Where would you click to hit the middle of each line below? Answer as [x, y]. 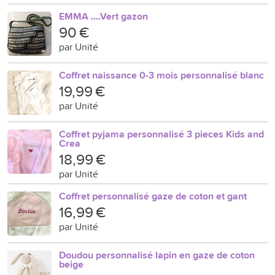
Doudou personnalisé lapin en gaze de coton [157, 255]
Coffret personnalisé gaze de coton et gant [153, 196]
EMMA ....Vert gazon [103, 16]
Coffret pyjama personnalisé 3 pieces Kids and [161, 134]
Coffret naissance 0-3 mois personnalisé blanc [161, 75]
